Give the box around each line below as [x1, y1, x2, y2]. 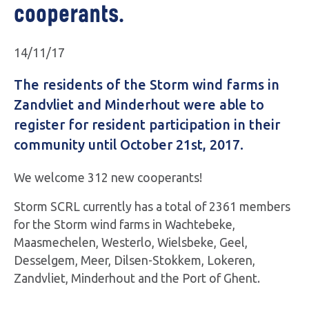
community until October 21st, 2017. [13, 137, 243, 153]
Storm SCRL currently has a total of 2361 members [13, 199, 290, 213]
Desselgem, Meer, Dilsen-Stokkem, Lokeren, [13, 253, 255, 267]
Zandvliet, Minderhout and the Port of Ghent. [13, 271, 260, 285]
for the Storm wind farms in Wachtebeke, [13, 217, 235, 231]
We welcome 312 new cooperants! [13, 170, 202, 184]
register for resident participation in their [13, 117, 280, 133]
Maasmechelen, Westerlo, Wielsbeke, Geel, [13, 235, 248, 249]
